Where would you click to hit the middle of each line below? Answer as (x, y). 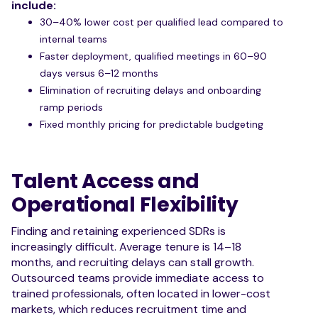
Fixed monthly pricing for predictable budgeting (152, 124)
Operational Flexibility (125, 204)
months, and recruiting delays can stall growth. (133, 262)
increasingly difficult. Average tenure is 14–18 (126, 246)
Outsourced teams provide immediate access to (138, 278)
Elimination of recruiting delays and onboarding (150, 90)
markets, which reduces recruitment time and (129, 309)
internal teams (73, 39)
